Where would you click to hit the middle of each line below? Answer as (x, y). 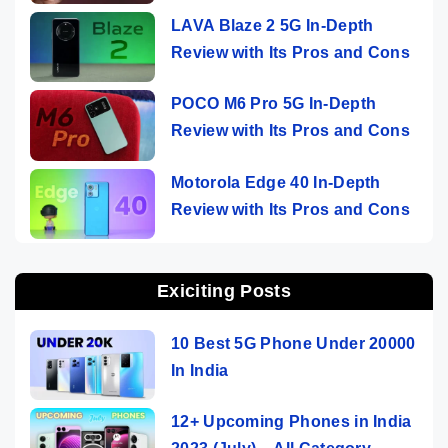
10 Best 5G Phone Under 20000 (293, 343)
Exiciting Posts (224, 290)
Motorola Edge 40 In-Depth (276, 182)
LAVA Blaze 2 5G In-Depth (272, 25)
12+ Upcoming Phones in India (291, 421)
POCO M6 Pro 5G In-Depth (274, 104)
